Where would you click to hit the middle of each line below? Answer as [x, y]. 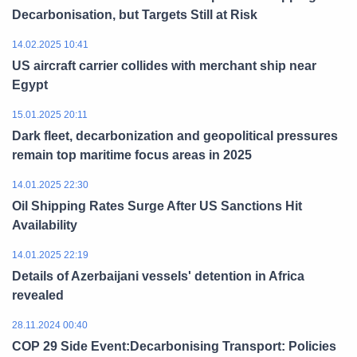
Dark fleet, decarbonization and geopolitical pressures [175, 136]
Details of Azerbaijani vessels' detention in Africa [158, 277]
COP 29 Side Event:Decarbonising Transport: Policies [174, 347]
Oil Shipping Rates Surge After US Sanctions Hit [157, 206]
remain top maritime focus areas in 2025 [132, 155]
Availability [45, 226]
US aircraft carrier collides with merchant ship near [164, 66]
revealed [38, 296]
